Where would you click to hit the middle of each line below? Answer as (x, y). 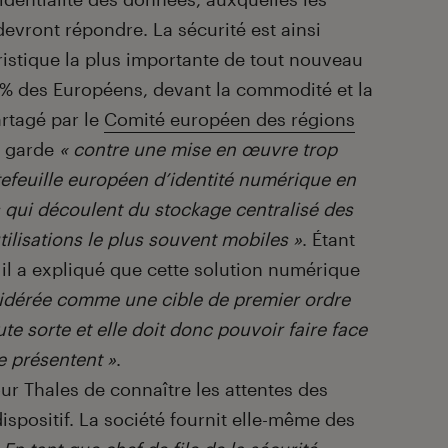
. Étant (328, 239)
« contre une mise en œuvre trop (198, 149)
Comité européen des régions (229, 119)
